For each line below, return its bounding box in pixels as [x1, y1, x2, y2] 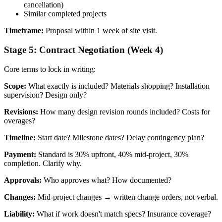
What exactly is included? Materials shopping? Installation [26, 81, 210, 90]
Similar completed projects [24, 9, 107, 18]
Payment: [4, 150, 36, 159]
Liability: [4, 209, 35, 218]
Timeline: [4, 133, 36, 142]
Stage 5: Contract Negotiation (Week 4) [4, 45, 163, 55]
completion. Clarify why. [4, 159, 82, 167]
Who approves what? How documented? [42, 175, 171, 184]
